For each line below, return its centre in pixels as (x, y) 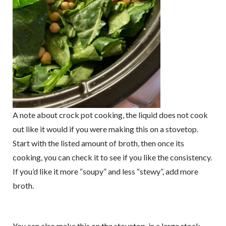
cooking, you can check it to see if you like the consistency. (112, 157)
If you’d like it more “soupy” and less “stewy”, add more (105, 171)
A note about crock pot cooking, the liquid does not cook (110, 115)
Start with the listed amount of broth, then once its (98, 143)
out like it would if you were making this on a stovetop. (105, 129)
